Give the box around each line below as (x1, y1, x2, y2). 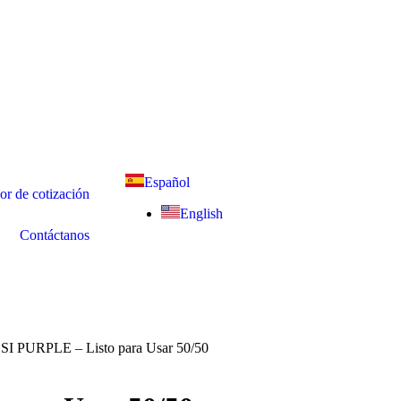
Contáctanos (20, 227, 90, 243)
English (180, 206, 223, 221)
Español (144, 175, 190, 190)
